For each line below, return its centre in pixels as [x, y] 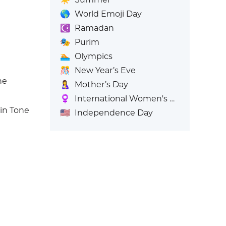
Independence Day [114, 113]
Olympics [93, 56]
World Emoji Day [108, 14]
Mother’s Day [101, 84]
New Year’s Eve [105, 70]
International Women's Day [122, 99]
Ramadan [94, 28]
